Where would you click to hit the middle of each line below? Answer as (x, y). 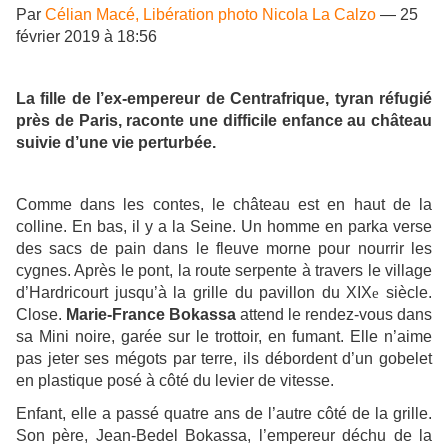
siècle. (405, 293)
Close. (41, 315)
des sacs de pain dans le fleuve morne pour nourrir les (224, 249)
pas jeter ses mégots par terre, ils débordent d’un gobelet (224, 359)
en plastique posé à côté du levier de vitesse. (175, 381)
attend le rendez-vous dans (334, 315)
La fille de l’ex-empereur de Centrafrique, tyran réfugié (224, 99)
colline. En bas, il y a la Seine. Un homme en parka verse (224, 227)
